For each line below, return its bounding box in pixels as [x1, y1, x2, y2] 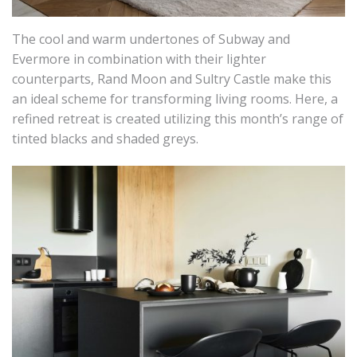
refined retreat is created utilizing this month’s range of [12, 110, 343, 128]
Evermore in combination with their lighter [12, 50, 266, 69]
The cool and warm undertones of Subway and [12, 30, 290, 49]
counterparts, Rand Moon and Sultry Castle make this [12, 70, 331, 88]
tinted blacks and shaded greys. [12, 130, 198, 148]
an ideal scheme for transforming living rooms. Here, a [12, 90, 338, 108]
